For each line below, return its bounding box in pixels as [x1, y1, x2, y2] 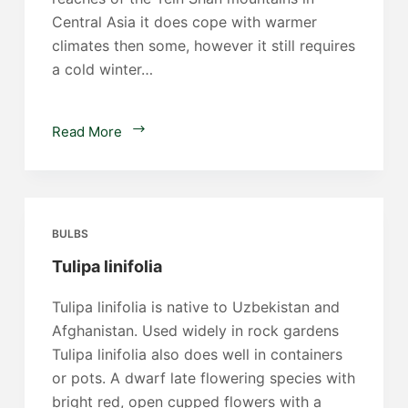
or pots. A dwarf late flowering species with [51, 368, 355, 387]
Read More [51, 122, 122, 140]
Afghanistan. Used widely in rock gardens [51, 321, 339, 340]
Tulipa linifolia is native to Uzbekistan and [51, 297, 340, 316]
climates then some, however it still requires [51, 36, 355, 55]
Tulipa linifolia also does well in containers [51, 344, 342, 363]
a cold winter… [51, 59, 153, 78]
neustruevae [143, 143, 225, 161]
